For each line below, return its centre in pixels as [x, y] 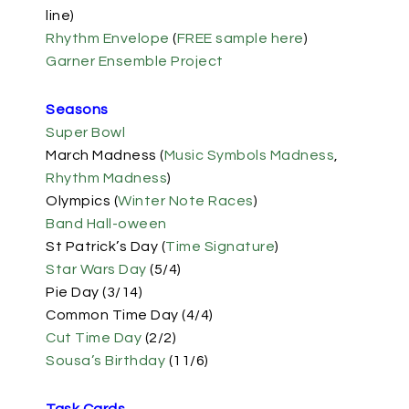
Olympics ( [82, 201]
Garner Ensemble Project [135, 61]
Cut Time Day [94, 338]
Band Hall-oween [106, 224]
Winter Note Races [186, 201]
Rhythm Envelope [108, 38]
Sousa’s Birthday [105, 361]
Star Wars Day [96, 269]
